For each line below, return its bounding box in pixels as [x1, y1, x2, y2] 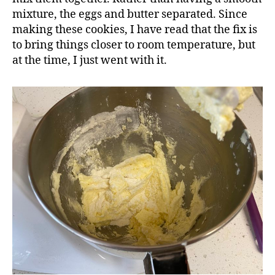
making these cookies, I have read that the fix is [12, 22, 257, 37]
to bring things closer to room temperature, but [12, 37, 255, 52]
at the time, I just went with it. [12, 53, 167, 68]
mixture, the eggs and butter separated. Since [12, 7, 247, 21]
